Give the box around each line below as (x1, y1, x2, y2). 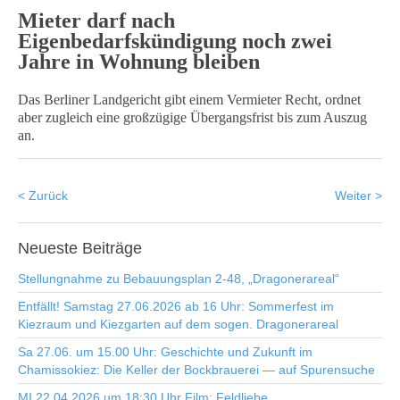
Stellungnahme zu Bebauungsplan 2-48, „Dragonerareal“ (18, 271, 339, 286)
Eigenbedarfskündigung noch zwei (18, 29, 332, 53)
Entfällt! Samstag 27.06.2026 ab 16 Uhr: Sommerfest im (18, 299, 334, 313)
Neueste (18, 239, 78, 257)
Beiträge (78, 239, 142, 257)
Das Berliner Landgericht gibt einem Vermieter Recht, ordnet (18, 92, 361, 107)
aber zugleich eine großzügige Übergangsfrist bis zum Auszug (18, 110, 367, 125)
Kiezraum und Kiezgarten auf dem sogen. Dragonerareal (18, 317, 338, 331)
